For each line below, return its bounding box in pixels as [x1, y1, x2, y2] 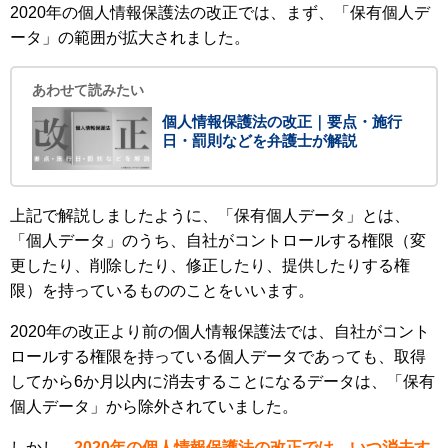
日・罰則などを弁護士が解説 [162, 132, 357, 150]
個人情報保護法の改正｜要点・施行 [162, 113, 402, 131]
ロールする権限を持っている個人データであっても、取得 [10, 348, 426, 366]
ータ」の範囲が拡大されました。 [10, 29, 250, 47]
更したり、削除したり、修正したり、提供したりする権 [10, 257, 410, 275]
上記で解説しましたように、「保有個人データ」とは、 [10, 207, 410, 225]
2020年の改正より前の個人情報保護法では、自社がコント [10, 323, 430, 341]
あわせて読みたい [32, 83, 144, 99]
